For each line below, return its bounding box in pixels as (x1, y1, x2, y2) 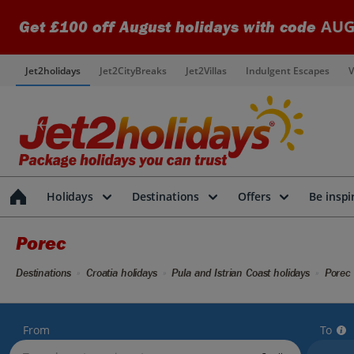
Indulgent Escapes (246, 63, 330, 77)
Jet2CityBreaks (100, 63, 167, 77)
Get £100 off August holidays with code (19, 18, 321, 36)
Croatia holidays (85, 266, 157, 280)
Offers (238, 189, 271, 204)
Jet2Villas (186, 63, 227, 77)
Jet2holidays (25, 63, 81, 77)
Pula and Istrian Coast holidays (171, 266, 311, 280)
